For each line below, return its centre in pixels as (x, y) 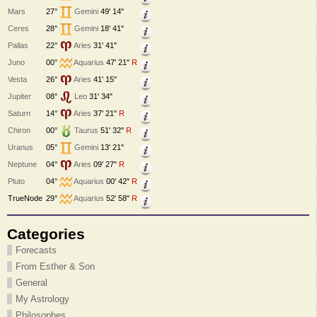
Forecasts (36, 250)
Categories (46, 234)
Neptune (22, 164)
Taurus (86, 130)
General (31, 282)
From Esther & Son (55, 266)
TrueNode (26, 198)
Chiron (19, 130)
